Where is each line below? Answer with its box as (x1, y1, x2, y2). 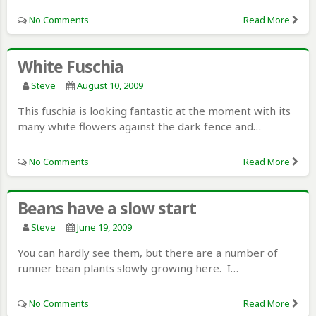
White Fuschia (18, 54, 123, 78)
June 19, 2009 (77, 220, 132, 233)
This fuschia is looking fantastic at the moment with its (18, 103, 291, 118)
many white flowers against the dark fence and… (18, 119, 261, 133)
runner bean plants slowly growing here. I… (18, 260, 238, 275)
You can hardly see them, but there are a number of (18, 245, 278, 260)
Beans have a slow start (18, 196, 196, 219)
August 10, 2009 (77, 78, 143, 92)
